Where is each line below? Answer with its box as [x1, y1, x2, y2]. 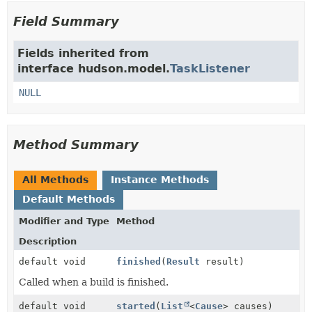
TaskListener [170, 61, 250, 75]
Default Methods [22, 193, 115, 205]
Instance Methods [111, 173, 209, 185]
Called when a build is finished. [19, 276, 169, 288]
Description [19, 235, 77, 247]
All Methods [22, 173, 88, 185]
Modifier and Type [19, 215, 109, 226]
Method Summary [13, 136, 139, 152]
